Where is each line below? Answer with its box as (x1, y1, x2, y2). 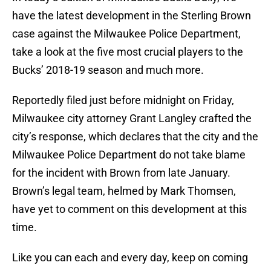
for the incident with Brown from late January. (12, 166, 230, 180)
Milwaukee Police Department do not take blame (12, 148, 246, 162)
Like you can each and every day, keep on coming (12, 251, 248, 264)
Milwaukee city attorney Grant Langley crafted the (12, 112, 252, 125)
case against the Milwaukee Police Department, (12, 27, 241, 41)
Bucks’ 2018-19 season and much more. (12, 64, 204, 77)
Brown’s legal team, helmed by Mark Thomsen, (12, 184, 236, 198)
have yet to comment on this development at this (12, 203, 247, 216)
